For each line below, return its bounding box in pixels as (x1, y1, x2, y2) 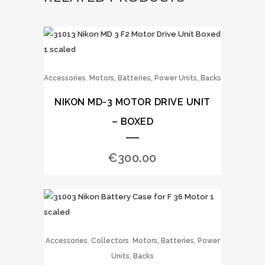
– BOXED (111, 116, 154, 127)
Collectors (91, 237, 129, 245)
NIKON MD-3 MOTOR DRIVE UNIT (54, 96, 211, 108)
